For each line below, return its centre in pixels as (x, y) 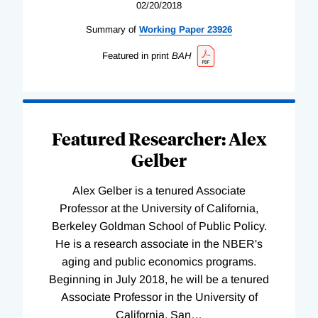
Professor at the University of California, (159, 208)
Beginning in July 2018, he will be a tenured (159, 279)
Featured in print (135, 56)
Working (158, 30)
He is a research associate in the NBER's (159, 243)
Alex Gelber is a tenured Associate (159, 190)
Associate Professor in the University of (159, 297)
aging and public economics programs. (159, 261)
